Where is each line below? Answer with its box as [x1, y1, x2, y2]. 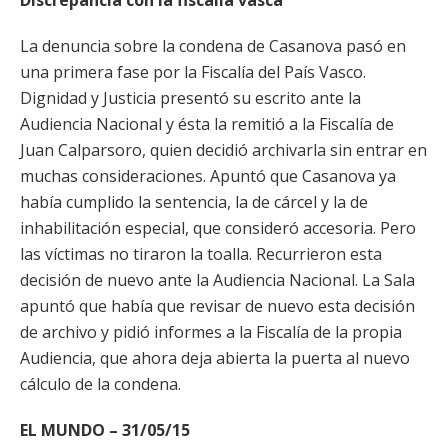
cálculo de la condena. [20, 373, 181, 395]
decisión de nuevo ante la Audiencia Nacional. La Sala [20, 269, 415, 291]
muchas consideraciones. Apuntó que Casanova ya [20, 165, 396, 187]
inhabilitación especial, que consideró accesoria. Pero [20, 217, 416, 239]
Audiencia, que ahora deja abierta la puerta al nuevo [20, 347, 410, 369]
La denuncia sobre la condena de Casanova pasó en [20, 35, 406, 57]
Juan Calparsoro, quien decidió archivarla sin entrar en [20, 139, 427, 161]
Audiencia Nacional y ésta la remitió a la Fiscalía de [20, 113, 394, 135]
